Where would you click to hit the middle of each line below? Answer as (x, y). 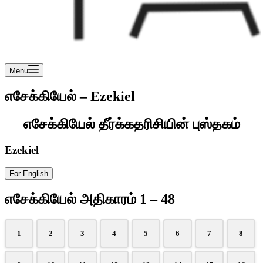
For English (29, 174)
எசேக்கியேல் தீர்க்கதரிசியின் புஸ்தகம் (131, 124)
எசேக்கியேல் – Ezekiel (70, 96)
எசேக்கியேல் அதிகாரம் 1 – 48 (90, 199)
